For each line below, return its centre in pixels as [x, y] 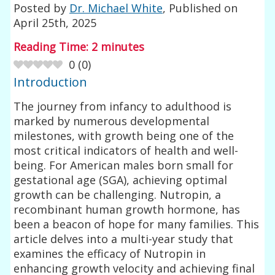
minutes [123, 46]
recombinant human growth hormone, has [127, 209]
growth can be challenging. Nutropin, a [118, 194]
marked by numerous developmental [112, 121]
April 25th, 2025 [55, 22]
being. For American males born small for [124, 165]
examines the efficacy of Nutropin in [110, 253]
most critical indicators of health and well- [126, 150]
